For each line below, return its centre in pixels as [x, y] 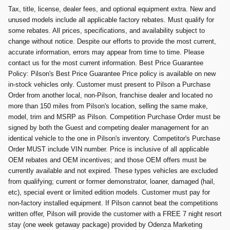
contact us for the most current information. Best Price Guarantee [106, 63]
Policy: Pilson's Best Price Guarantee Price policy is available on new [112, 73]
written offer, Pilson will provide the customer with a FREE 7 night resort [115, 214]
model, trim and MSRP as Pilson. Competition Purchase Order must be [114, 117]
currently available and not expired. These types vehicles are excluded [113, 170]
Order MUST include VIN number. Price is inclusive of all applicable [109, 149]
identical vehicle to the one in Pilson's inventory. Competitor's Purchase [114, 138]
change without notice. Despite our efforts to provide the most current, [112, 41]
